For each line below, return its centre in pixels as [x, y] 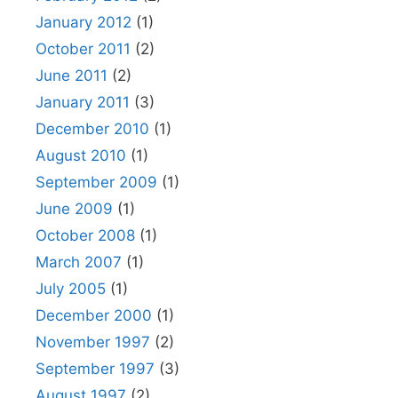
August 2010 [81, 155]
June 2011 [72, 76]
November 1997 [93, 342]
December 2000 [94, 315]
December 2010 [92, 129]
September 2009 [96, 182]
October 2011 [83, 49]
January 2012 [84, 22]
